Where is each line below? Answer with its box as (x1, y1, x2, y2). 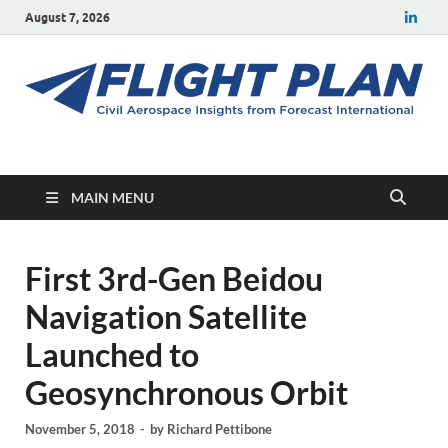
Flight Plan (40, 139, 231, 189)
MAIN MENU (71, 189, 154, 207)
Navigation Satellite (25, 297, 307, 337)
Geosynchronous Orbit (25, 373, 348, 413)
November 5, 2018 (25, 420, 135, 437)
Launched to (25, 335, 199, 375)
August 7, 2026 (25, 9, 110, 25)
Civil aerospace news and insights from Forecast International (40, 145, 422, 163)
